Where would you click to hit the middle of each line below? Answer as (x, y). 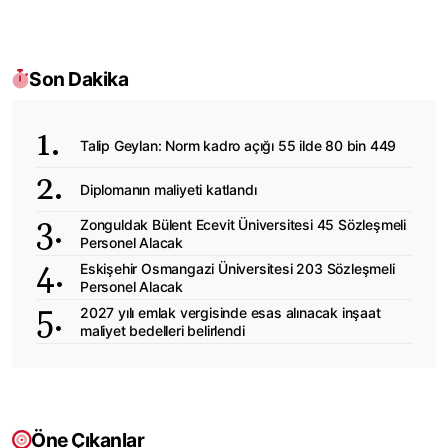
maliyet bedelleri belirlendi (162, 330)
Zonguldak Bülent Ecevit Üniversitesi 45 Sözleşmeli (243, 224)
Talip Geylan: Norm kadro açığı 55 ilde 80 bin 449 (238, 145)
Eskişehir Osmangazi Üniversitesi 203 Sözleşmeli (237, 268)
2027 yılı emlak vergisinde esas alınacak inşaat (230, 312)
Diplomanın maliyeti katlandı (168, 189)
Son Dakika (78, 79)
